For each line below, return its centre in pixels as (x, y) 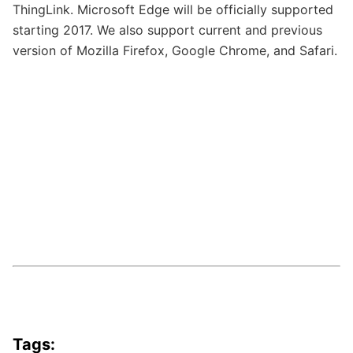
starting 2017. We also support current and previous (167, 30)
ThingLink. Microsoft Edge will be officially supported (173, 9)
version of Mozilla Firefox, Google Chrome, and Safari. (175, 50)
